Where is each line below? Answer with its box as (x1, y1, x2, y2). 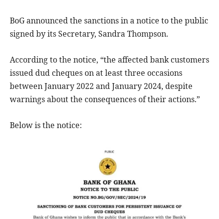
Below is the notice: (10, 119, 82, 131)
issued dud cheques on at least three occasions (10, 67, 182, 78)
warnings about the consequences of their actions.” (10, 93, 200, 105)
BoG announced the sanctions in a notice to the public (10, 15, 208, 26)
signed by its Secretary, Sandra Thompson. (10, 28, 168, 39)
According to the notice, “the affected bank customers (10, 54, 209, 65)
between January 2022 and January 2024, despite (10, 80, 193, 91)
